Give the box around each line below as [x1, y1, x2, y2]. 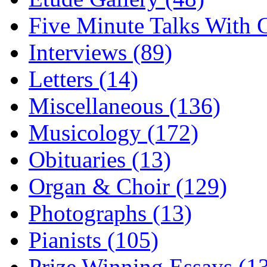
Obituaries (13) [29, 146, 171, 172]
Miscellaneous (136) [29, 92, 221, 119]
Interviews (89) [29, 39, 172, 65]
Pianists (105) [29, 226, 159, 253]
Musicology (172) [29, 119, 198, 145]
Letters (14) [29, 66, 138, 92]
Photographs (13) [29, 200, 192, 226]
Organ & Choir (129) [29, 173, 227, 199]
